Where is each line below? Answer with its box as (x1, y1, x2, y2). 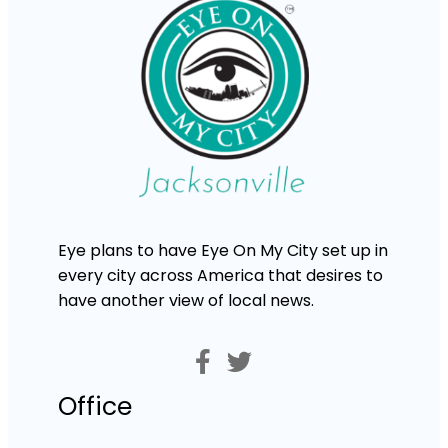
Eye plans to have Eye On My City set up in (58, 238, 388, 262)
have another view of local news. (58, 288, 314, 312)
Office (58, 388, 132, 424)
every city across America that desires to (58, 263, 383, 287)
